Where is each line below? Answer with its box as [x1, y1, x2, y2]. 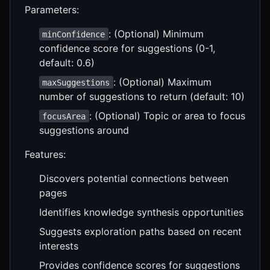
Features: [25, 148, 66, 160]
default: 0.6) [39, 56, 95, 69]
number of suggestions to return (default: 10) [39, 90, 245, 102]
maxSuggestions [42, 77, 110, 87]
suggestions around [39, 124, 129, 136]
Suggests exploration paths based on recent [39, 225, 242, 237]
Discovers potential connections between [39, 172, 228, 184]
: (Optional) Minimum [108, 27, 204, 40]
